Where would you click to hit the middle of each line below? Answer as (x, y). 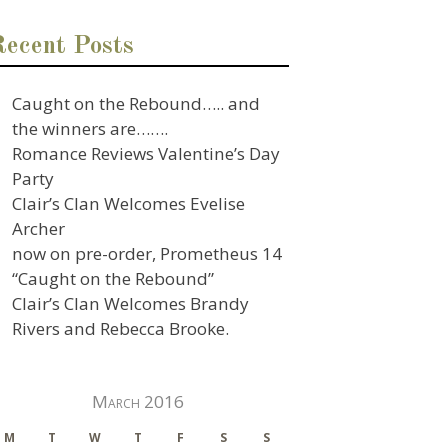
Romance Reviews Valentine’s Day (146, 153)
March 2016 (138, 401)
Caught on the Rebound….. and (136, 103)
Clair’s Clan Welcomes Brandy (131, 303)
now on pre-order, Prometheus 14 (147, 253)
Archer (39, 228)
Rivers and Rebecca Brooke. (121, 328)
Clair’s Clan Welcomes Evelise (129, 203)
